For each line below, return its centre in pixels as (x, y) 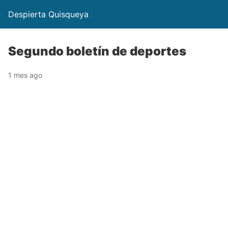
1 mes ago (25, 75)
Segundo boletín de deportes (97, 51)
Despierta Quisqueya (48, 14)
